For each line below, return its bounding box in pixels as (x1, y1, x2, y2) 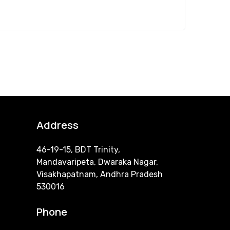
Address (36, 118, 79, 132)
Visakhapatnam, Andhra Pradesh (36, 169, 163, 179)
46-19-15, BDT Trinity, (36, 145, 122, 155)
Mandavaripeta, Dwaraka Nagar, (36, 157, 158, 167)
